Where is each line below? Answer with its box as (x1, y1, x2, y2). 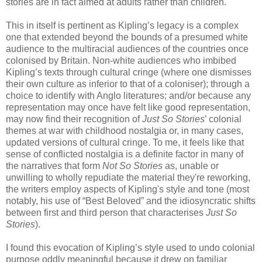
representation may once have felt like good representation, (6, 102, 250, 113)
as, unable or (163, 161, 219, 171)
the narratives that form (6, 161, 102, 171)
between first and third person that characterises (6, 208, 206, 218)
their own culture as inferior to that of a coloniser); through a (6, 79, 250, 89)
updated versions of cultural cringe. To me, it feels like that (6, 137, 244, 148)
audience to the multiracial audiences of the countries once (6, 44, 249, 54)
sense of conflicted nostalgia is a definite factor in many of (6, 149, 243, 160)
